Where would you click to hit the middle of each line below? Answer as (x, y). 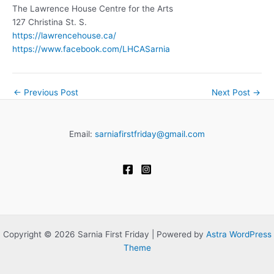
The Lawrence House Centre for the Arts (93, 9)
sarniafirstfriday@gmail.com (150, 134)
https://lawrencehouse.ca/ (64, 36)
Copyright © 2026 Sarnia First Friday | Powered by (104, 235)
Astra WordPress (239, 235)
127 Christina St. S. (50, 22)
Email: (82, 134)
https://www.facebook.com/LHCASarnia (91, 49)
